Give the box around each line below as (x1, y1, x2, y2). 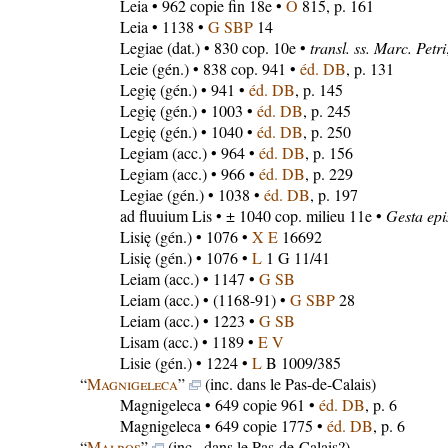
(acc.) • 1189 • (158, 331, 258, 352)
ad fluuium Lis (119, 205, 212, 226)
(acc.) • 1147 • (159, 268, 259, 289)
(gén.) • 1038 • (162, 184, 264, 205)
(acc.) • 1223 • (159, 310, 259, 331)
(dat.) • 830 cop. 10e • (162, 37, 310, 58)
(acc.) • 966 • (167, 163, 259, 184)
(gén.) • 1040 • (155, 121, 257, 142)
